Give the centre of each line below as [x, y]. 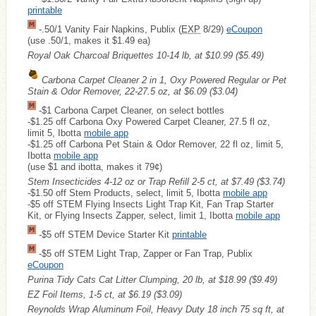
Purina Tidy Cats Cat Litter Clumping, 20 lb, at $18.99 [138, 279]
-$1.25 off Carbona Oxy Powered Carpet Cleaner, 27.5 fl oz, [149, 121]
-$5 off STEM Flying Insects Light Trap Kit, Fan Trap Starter [151, 204]
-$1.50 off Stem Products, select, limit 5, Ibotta [125, 193]
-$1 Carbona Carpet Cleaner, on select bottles [130, 110]
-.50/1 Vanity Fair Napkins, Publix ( [109, 29]
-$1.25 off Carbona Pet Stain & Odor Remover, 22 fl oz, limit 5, [156, 144]
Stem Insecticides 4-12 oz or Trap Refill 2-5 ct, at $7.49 [142, 181]
